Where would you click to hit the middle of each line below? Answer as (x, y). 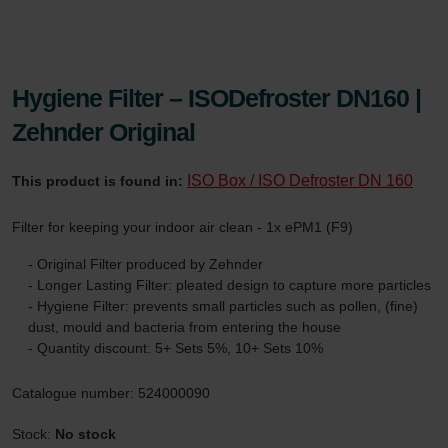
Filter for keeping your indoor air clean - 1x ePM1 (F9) (182, 226)
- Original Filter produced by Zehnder (145, 263)
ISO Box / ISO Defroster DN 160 (300, 180)
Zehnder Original (103, 131)
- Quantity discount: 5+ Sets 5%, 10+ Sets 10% (175, 347)
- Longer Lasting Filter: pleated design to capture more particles (229, 284)
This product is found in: (99, 180)
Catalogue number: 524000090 (111, 392)
